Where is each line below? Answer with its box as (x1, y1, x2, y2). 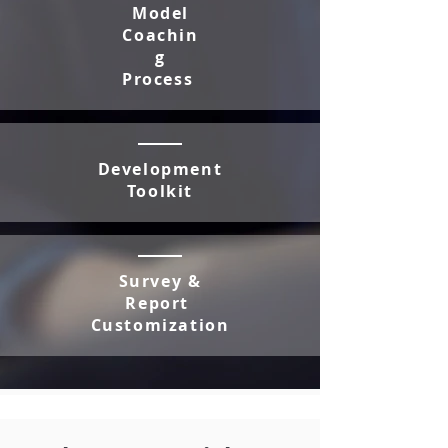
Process (122, 68, 199, 90)
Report (125, 292, 195, 314)
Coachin (122, 24, 199, 46)
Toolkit (126, 180, 194, 202)
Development (97, 158, 223, 180)
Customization (90, 314, 230, 336)
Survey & (118, 270, 202, 292)
